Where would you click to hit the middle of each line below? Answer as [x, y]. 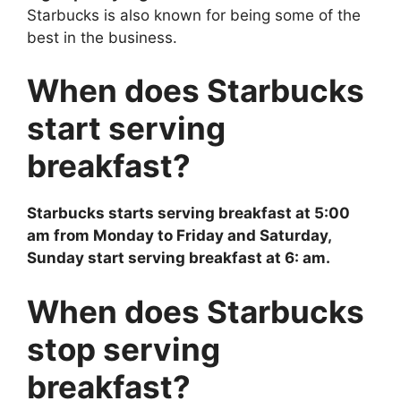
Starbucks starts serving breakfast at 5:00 [188, 213]
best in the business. [102, 37]
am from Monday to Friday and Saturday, [179, 236]
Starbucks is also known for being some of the [194, 15]
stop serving [124, 349]
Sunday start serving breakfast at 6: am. [179, 258]
